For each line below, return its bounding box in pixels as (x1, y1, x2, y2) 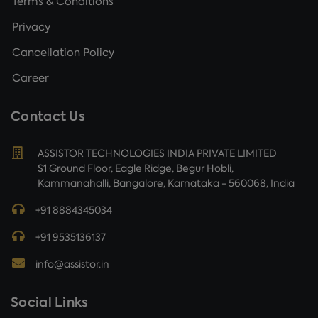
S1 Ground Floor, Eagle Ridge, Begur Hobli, (38, 161, 234, 175)
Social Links (11, 292, 89, 311)
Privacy (12, 19, 50, 34)
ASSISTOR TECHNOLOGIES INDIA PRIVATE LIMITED (38, 146, 277, 160)
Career (12, 70, 49, 85)
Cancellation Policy (12, 45, 114, 60)
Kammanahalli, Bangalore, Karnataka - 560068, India (38, 176, 295, 190)
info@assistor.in (33, 257, 109, 270)
